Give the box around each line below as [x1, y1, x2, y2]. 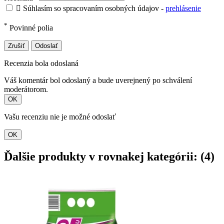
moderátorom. [4, 85, 48, 94]
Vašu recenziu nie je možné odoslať [4, 112, 116, 121]
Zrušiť [8, 42, 25, 50]
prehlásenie [165, 4, 201, 13]
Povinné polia [7, 23, 53, 32]
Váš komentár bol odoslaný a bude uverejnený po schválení [4, 76, 192, 85]
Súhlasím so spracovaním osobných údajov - [23, 4, 165, 13]
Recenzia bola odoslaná [4, 59, 78, 68]
